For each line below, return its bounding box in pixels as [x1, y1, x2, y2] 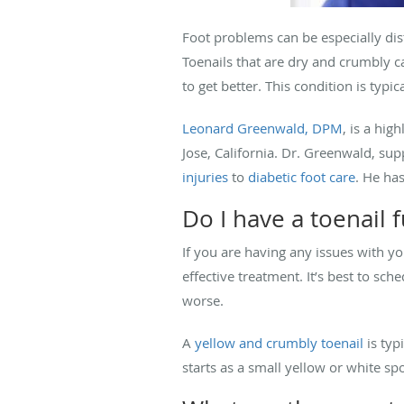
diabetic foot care [248, 167, 355, 186]
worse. [182, 290, 224, 309]
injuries [182, 167, 228, 186]
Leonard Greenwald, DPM [182, 118, 343, 137]
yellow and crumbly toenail [195, 333, 363, 352]
